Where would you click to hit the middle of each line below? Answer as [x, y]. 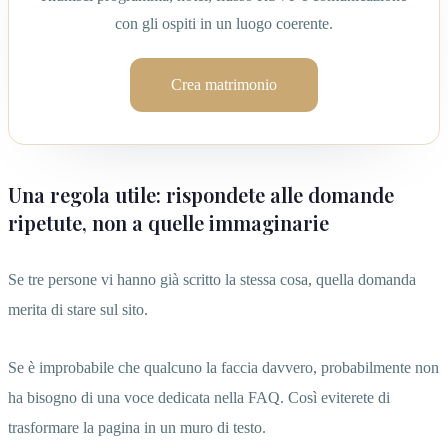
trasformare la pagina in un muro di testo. [137, 428]
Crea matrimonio [224, 85]
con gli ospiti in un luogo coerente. [224, 24]
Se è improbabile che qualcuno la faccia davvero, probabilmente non [223, 368]
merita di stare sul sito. [78, 310]
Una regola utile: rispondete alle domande [201, 195]
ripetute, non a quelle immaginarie [168, 223]
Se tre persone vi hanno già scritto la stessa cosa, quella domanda [212, 280]
